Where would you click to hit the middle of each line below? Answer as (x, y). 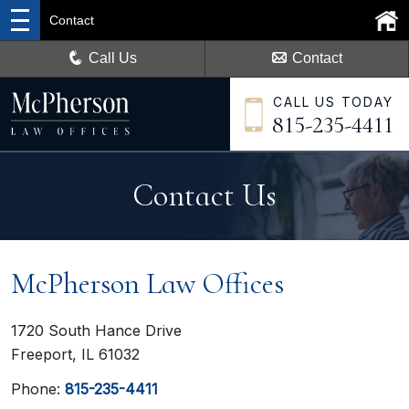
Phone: (38, 389)
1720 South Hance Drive (96, 330)
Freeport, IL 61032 (75, 354)
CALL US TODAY (333, 102)
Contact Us (204, 196)
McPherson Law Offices (147, 283)
